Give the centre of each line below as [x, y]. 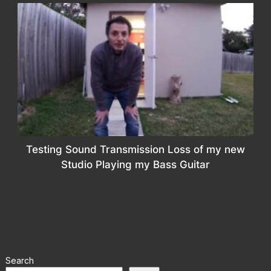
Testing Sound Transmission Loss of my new [135, 150]
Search [19, 261]
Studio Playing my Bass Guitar [135, 165]
